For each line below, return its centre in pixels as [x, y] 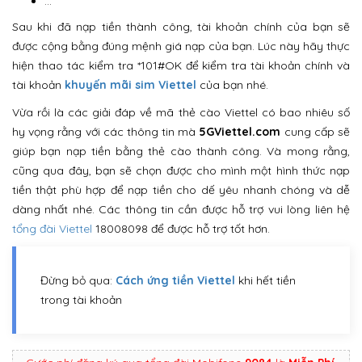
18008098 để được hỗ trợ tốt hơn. [183, 229]
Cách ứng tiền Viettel [175, 281]
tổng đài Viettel [52, 229]
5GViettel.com [240, 132]
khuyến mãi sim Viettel [130, 85]
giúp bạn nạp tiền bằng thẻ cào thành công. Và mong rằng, [181, 152]
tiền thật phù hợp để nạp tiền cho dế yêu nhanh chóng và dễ [181, 190]
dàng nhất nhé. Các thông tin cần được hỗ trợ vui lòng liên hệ [181, 210]
